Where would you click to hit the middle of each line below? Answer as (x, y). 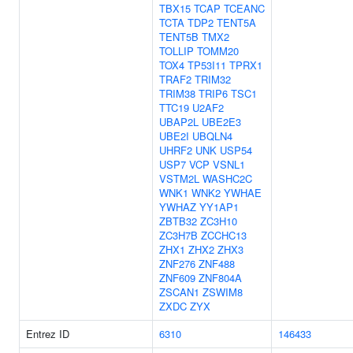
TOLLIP (176, 51)
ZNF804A (220, 278)
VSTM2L (179, 178)
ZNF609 (177, 278)
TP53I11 (207, 65)
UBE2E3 (221, 122)
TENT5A (236, 22)
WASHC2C (227, 178)
